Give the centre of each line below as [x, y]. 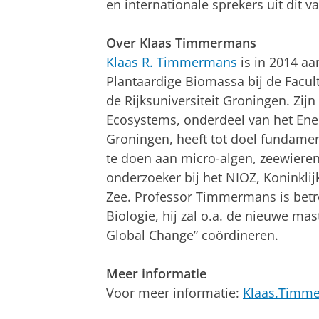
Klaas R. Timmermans [172, 62]
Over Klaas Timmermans [181, 42]
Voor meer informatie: [174, 292]
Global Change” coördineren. [192, 235]
